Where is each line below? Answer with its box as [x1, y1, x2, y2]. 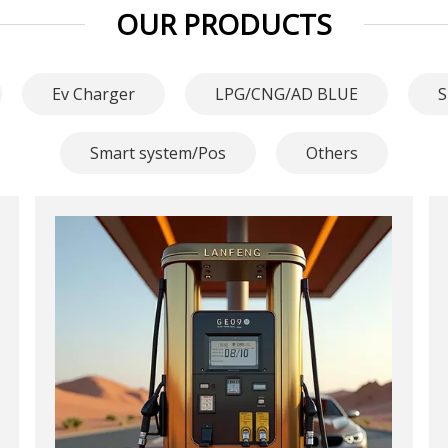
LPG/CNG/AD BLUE [214, 83, 358, 106]
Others [306, 142, 358, 165]
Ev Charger [51, 83, 135, 106]
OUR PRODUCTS [116, 5, 332, 44]
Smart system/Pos [90, 142, 226, 165]
